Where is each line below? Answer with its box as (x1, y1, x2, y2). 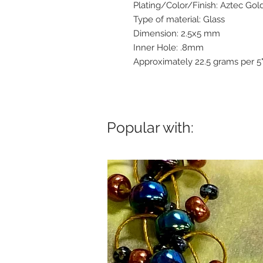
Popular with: (107, 118, 194, 136)
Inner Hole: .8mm (133, 42, 204, 53)
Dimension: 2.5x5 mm (133, 28, 220, 39)
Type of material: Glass (133, 14, 225, 25)
